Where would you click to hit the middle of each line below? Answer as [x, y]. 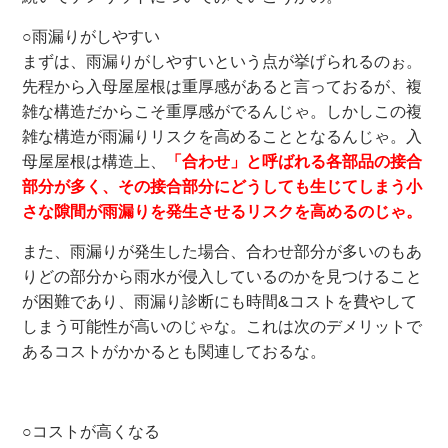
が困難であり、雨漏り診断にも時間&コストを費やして [220, 301]
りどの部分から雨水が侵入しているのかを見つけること [222, 276]
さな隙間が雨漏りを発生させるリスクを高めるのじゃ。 [222, 211]
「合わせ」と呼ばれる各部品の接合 [294, 161]
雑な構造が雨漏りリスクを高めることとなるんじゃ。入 [222, 136]
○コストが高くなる [91, 431]
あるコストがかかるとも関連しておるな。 [174, 351]
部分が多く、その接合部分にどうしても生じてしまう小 [222, 186]
